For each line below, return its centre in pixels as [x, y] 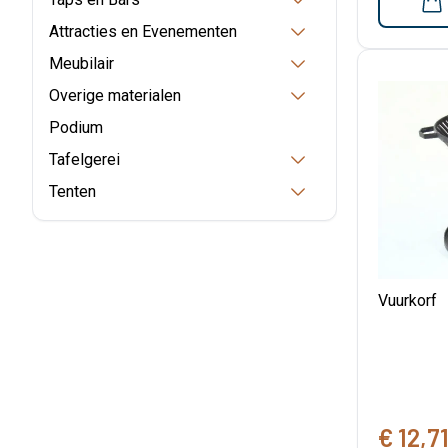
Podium [76, 127]
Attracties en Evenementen [143, 31]
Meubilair [81, 63]
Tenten [72, 191]
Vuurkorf [407, 301]
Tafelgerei [84, 159]
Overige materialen [115, 95]
